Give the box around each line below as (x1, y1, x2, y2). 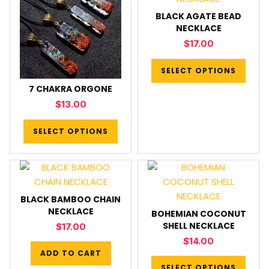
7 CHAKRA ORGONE (29, 83, 112, 95)
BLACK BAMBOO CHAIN (20, 193, 121, 205)
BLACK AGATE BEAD (156, 10, 241, 22)
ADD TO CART (40, 248, 101, 258)
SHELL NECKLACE (162, 219, 235, 232)
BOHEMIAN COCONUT (151, 207, 246, 220)
